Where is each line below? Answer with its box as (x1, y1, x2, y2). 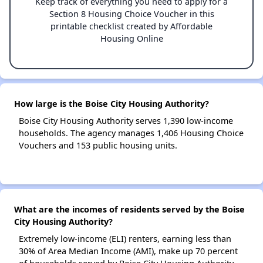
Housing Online (100, 33, 163, 45)
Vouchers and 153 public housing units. (19, 140, 177, 151)
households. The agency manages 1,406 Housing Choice (19, 127, 244, 139)
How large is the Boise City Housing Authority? (14, 98, 209, 110)
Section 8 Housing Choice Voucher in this (49, 8, 214, 20)
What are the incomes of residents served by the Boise (14, 204, 245, 215)
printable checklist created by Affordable (50, 21, 213, 32)
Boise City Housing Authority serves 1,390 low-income (19, 115, 233, 127)
